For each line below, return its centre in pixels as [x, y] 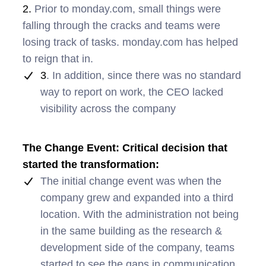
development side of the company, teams [137, 248]
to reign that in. [58, 59]
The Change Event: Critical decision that [125, 148]
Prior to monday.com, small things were [126, 9]
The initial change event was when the [131, 181]
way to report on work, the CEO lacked [132, 92]
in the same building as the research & [131, 231]
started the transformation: [91, 165]
